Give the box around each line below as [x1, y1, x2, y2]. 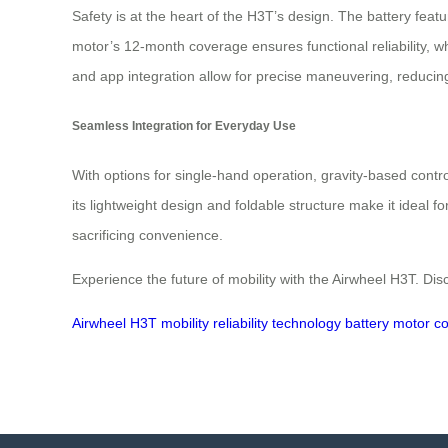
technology [272, 315, 341, 332]
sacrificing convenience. [72, 227, 223, 244]
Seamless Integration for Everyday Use [72, 118, 296, 132]
